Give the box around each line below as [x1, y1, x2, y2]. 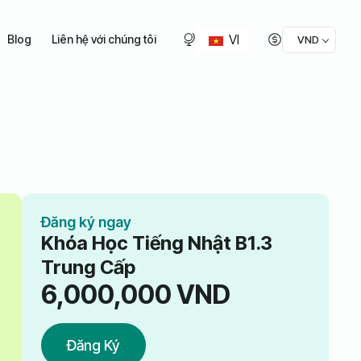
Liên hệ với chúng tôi [52, 32, 157, 47]
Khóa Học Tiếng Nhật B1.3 [40, 230, 272, 255]
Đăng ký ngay [40, 213, 131, 230]
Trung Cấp [40, 255, 135, 279]
